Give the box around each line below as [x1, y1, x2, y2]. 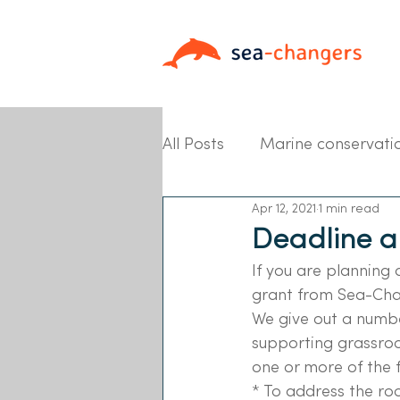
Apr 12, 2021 [252, 199, 316, 216]
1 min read [319, 199, 379, 216]
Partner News [198, 204, 298, 225]
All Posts [162, 132, 224, 154]
